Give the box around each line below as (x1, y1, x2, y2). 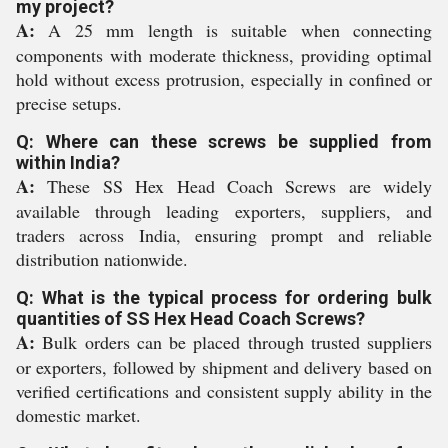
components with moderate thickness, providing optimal (16, 43, 432, 67)
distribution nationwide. (16, 247, 188, 271)
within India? (16, 152, 120, 173)
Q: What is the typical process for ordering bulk (16, 287, 432, 308)
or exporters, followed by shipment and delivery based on (16, 355, 432, 379)
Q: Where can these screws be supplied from (16, 131, 432, 152)
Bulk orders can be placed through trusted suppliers (35, 330, 432, 354)
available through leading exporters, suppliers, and (16, 199, 432, 223)
